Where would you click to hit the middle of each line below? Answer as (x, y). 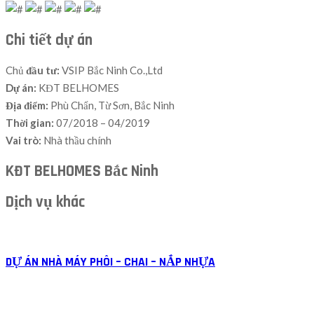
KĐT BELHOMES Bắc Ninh (82, 172)
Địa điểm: (28, 105)
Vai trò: (25, 141)
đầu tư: (42, 70)
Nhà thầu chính (77, 141)
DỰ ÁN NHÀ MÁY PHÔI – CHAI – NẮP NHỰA (110, 262)
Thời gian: (31, 123)
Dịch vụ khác (45, 202)
